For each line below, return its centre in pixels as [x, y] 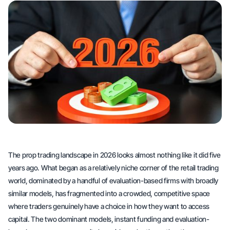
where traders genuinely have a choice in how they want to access [109, 206]
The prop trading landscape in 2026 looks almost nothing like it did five [114, 155]
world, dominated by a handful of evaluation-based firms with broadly [113, 180]
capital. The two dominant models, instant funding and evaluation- [109, 219]
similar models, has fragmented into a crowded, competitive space [109, 193]
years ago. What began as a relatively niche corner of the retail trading [113, 168]
